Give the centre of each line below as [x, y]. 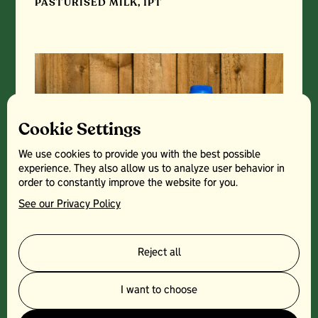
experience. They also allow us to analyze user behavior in [152, 169]
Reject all [159, 253]
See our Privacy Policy [70, 204]
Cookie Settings [80, 130]
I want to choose [159, 290]
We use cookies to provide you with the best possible [139, 155]
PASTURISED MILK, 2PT [100, 273]
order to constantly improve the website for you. [128, 183]
